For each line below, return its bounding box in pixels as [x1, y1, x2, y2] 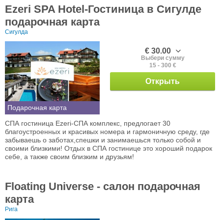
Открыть [145, 77, 180, 85]
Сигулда [5, 28, 28, 35]
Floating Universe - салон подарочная [5, 180, 200, 192]
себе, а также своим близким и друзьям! [5, 152, 134, 161]
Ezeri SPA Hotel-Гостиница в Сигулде [5, 2, 201, 15]
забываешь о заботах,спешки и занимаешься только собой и [5, 136, 201, 144]
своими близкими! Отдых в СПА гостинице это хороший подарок [5, 144, 212, 152]
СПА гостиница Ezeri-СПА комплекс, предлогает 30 [5, 119, 170, 127]
